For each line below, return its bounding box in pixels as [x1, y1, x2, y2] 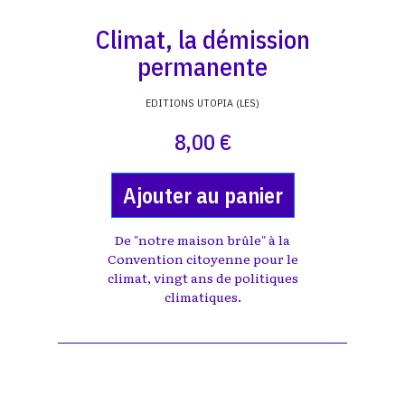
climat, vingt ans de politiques [107, 268, 298, 287]
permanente [137, 50, 268, 83]
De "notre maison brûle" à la [115, 231, 290, 249]
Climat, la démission [95, 23, 310, 56]
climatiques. [164, 287, 241, 306]
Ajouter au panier [122, 181, 283, 210]
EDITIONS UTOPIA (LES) [146, 96, 259, 109]
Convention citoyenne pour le [107, 250, 298, 268]
